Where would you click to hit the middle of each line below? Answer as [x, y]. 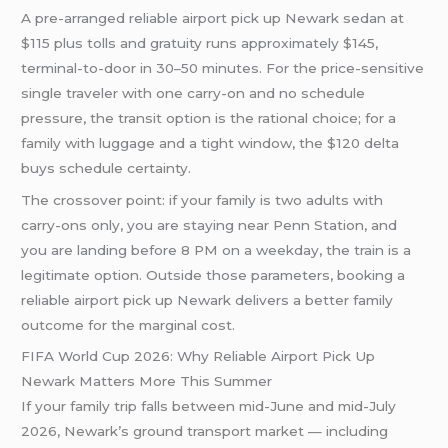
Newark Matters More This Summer [147, 381]
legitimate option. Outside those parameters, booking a [213, 274]
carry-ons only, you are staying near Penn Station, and [209, 224]
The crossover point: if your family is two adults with [202, 199]
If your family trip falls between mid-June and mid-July [209, 406]
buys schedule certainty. [106, 167]
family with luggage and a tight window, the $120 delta [210, 142]
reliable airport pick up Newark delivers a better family [207, 299]
